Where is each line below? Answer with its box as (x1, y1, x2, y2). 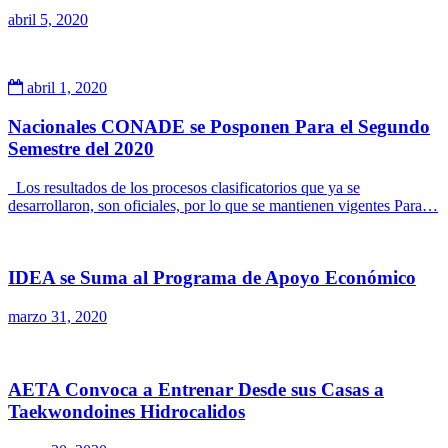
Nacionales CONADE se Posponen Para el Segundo (8, 115, 430, 137)
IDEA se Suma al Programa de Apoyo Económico (8, 267, 416, 289)
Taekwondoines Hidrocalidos (8, 400, 245, 422)
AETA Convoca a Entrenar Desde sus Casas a (8, 378, 384, 400)
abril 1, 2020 (23, 79, 107, 97)
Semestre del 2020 (8, 137, 154, 159)
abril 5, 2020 (8, 11, 88, 29)
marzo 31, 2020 (8, 308, 107, 326)
